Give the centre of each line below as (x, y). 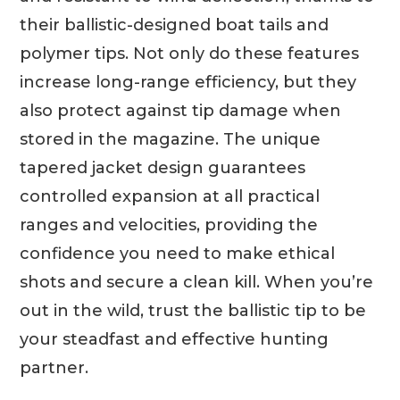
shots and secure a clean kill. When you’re (197, 282)
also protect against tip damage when (181, 110)
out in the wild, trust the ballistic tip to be (193, 310)
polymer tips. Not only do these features (190, 53)
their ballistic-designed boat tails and (175, 25)
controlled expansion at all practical (170, 196)
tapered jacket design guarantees (163, 167)
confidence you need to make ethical (178, 253)
